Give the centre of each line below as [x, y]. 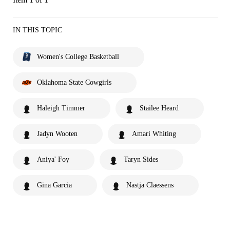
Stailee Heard [159, 108]
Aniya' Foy [53, 159]
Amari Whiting [154, 134]
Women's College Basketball [78, 57]
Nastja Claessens [150, 185]
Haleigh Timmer [61, 108]
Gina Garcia [54, 185]
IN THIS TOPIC [37, 30]
